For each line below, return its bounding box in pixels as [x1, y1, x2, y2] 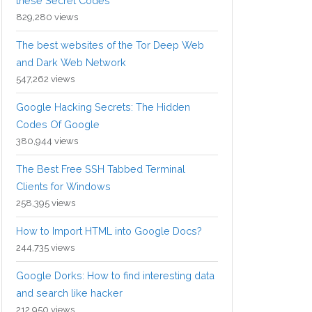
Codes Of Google [16, 118, 100, 131]
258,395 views [16, 198, 75, 209]
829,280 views [16, 12, 78, 23]
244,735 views [16, 242, 75, 253]
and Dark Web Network [16, 56, 126, 69]
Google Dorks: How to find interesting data [16, 270, 214, 282]
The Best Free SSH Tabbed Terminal [16, 163, 185, 175]
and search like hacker [16, 287, 123, 299]
